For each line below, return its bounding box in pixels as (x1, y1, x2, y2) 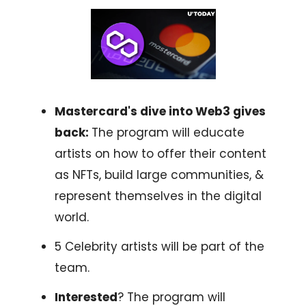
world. (55, 209, 89, 226)
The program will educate (92, 124, 245, 141)
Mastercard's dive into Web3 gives (55, 103, 266, 120)
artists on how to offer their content (55, 145, 266, 163)
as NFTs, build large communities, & (55, 167, 264, 184)
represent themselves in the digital (55, 188, 262, 205)
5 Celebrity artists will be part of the (55, 238, 264, 255)
